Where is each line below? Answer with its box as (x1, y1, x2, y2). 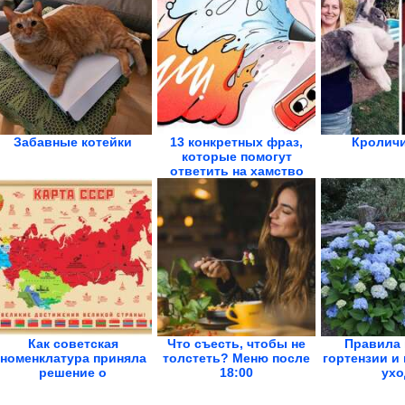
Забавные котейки (14, 135, 132, 149)
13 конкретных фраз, (170, 135, 303, 149)
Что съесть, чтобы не (167, 336, 306, 351)
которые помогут (181, 149, 292, 164)
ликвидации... (28, 380, 118, 394)
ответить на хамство (169, 164, 304, 178)
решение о (39, 365, 107, 380)
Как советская (27, 336, 118, 351)
